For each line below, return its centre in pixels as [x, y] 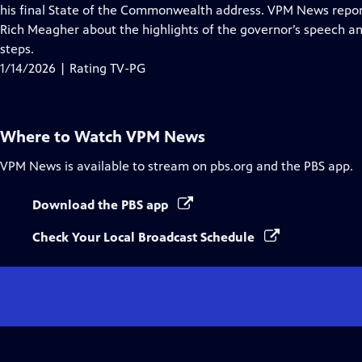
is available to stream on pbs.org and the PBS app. [207, 166]
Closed [132, 9]
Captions [138, 29]
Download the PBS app [102, 205]
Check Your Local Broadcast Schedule [145, 237]
